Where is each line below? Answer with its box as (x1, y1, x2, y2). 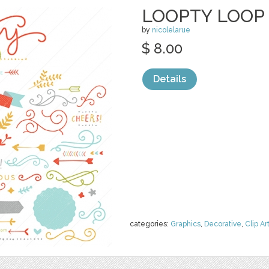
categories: (130, 220, 171, 228)
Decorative (204, 220, 241, 228)
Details (153, 73, 186, 85)
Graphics (171, 220, 201, 228)
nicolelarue (152, 26, 190, 34)
